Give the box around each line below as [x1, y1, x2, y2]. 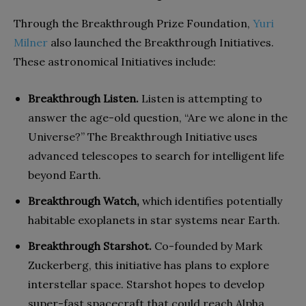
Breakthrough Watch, [28, 194, 142, 208]
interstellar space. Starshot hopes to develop [28, 277, 264, 292]
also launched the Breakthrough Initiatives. [48, 36, 274, 50]
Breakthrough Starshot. [28, 239, 152, 253]
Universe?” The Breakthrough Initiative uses [28, 130, 258, 144]
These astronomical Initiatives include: [14, 55, 216, 69]
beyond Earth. [28, 168, 101, 182]
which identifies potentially [142, 194, 282, 208]
